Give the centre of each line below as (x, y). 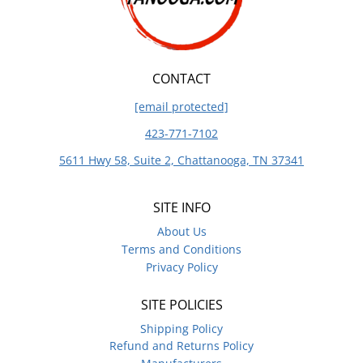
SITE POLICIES (181, 304)
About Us (181, 232)
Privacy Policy (181, 267)
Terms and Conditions (181, 250)
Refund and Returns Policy (181, 346)
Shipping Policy (181, 329)
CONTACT (181, 79)
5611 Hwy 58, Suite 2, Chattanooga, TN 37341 (181, 160)
